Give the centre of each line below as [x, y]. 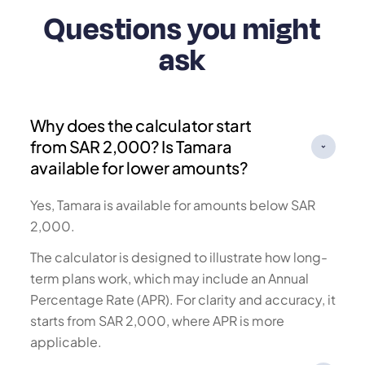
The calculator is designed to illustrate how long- [178, 257]
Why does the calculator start [141, 125]
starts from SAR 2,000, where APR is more [157, 321]
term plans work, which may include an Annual [169, 278]
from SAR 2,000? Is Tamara [131, 146]
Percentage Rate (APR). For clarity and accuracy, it [182, 299]
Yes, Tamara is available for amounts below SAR [172, 205]
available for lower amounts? [139, 167]
